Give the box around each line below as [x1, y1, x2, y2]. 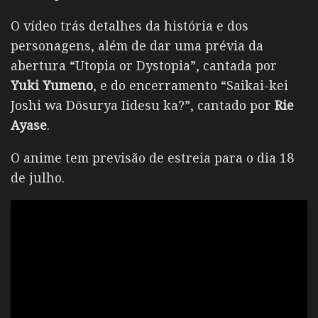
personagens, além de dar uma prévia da [11, 37, 263, 55]
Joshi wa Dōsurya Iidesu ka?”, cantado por [11, 97, 275, 114]
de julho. [11, 169, 65, 187]
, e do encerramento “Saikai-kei [93, 77, 288, 94]
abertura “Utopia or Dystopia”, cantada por [11, 57, 277, 75]
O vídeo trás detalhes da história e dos [11, 17, 248, 35]
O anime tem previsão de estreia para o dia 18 [11, 149, 294, 167]
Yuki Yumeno [11, 77, 93, 94]
